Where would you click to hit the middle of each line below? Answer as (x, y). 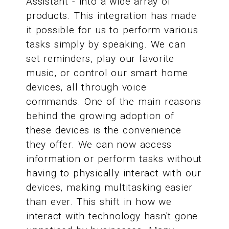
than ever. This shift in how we (99, 202)
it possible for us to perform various (112, 30)
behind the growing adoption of (100, 116)
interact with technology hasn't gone (112, 216)
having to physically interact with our (114, 173)
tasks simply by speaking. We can (106, 44)
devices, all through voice (86, 87)
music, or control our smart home (107, 73)
